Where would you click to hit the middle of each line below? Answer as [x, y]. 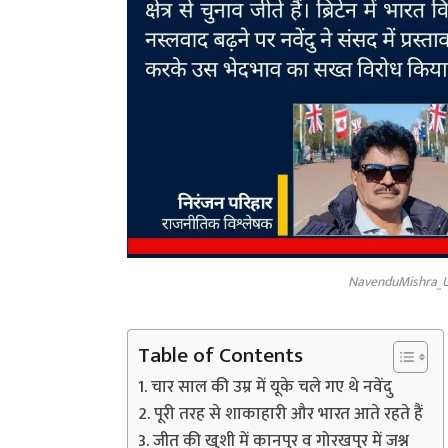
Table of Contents [221, 355]
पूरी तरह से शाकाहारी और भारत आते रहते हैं [288, 413]
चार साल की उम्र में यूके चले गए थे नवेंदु [271, 386]
